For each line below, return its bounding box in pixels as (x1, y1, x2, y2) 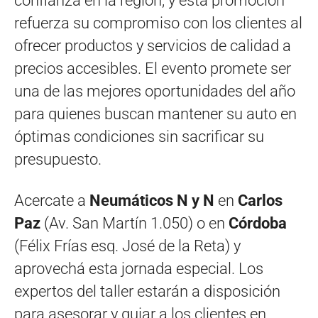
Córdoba (229, 214, 287, 232)
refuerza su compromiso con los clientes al (14, 13, 302, 32)
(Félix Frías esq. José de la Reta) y (14, 236, 241, 255)
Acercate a (14, 191, 89, 209)
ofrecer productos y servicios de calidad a (14, 36, 291, 55)
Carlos (238, 191, 283, 209)
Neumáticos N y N (89, 191, 214, 209)
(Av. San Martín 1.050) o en (40, 214, 229, 232)
